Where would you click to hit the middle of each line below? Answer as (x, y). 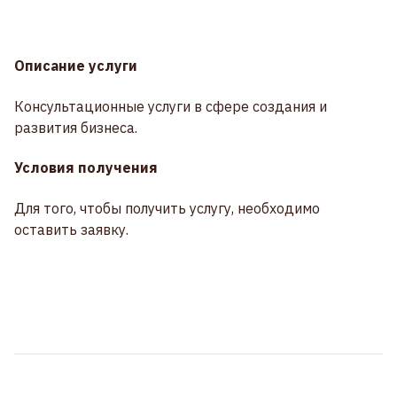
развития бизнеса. (76, 128)
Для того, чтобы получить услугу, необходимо (167, 208)
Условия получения (86, 167)
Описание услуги (76, 66)
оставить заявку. (71, 230)
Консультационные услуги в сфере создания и (171, 106)
